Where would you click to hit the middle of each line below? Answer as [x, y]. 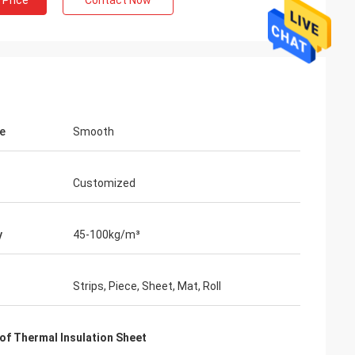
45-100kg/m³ [107, 235]
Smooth [94, 132]
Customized [104, 183]
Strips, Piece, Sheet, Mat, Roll [147, 286]
